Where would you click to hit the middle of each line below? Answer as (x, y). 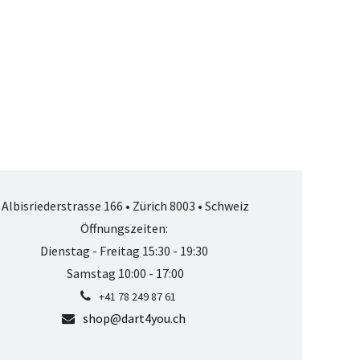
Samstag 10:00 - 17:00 (125, 273)
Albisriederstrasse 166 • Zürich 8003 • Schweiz (125, 206)
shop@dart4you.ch (135, 318)
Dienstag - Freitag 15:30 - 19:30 (125, 251)
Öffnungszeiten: (125, 228)
